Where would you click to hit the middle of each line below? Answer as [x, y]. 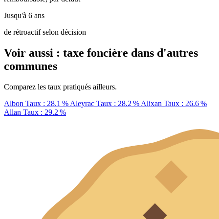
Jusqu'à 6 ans [24, 16]
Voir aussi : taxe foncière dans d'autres [101, 53]
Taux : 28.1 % [47, 103]
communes [31, 66]
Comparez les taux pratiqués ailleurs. [60, 87]
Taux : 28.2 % [118, 103]
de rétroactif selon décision [45, 32]
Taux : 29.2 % [44, 112]
